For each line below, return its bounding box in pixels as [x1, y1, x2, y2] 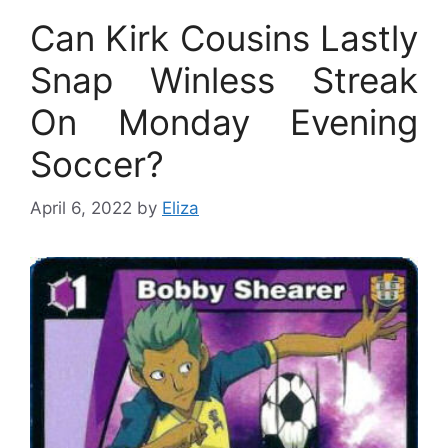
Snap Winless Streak [30, 58, 418, 101]
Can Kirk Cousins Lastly [30, 16, 418, 59]
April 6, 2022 [30, 198, 132, 218]
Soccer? [30, 142, 164, 185]
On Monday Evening [30, 100, 418, 143]
